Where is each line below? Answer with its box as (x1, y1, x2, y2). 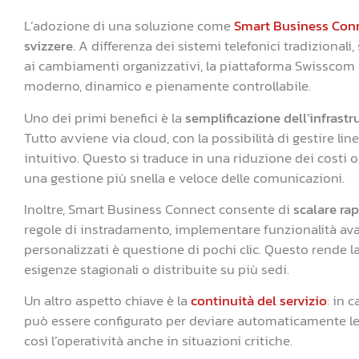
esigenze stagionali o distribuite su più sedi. (24, 259, 289, 280)
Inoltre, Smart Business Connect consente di (24, 199, 293, 220)
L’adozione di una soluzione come (24, 15, 234, 37)
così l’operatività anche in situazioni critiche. (24, 330, 292, 352)
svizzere (24, 35, 73, 57)
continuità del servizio (191, 290, 327, 312)
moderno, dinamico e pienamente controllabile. (24, 75, 311, 97)
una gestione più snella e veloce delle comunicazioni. (24, 167, 345, 188)
